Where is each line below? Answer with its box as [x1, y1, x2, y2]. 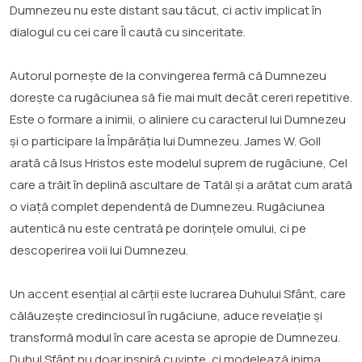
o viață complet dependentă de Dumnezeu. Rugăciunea [10, 197, 325, 215]
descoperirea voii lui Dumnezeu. [10, 241, 188, 259]
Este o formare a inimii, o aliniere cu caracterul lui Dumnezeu [10, 110, 346, 128]
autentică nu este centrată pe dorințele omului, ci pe [10, 219, 306, 237]
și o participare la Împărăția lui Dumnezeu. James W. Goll [10, 132, 321, 149]
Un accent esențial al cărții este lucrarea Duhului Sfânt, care [10, 284, 346, 302]
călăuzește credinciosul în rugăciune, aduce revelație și [10, 306, 322, 324]
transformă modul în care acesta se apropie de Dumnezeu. [10, 328, 340, 346]
